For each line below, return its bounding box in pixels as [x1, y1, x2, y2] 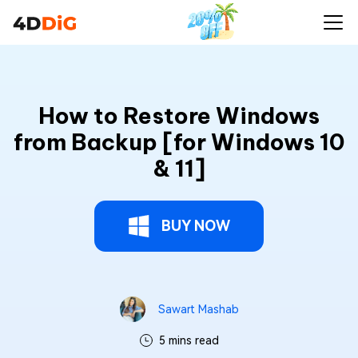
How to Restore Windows [38, 101, 320, 129]
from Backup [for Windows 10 [14, 128, 344, 156]
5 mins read [158, 334, 219, 347]
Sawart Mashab [157, 303, 239, 316]
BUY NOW [161, 217, 230, 234]
